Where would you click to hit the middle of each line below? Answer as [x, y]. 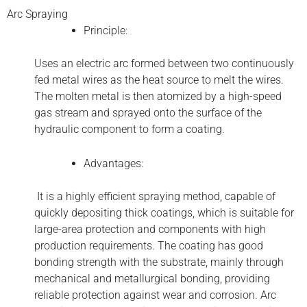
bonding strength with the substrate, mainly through [159, 262]
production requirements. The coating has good [149, 245]
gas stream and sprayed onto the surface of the [148, 112]
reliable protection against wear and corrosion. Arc [155, 295]
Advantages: [113, 163]
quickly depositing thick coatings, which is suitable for [164, 212]
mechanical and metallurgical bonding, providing [152, 278]
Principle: [107, 30]
